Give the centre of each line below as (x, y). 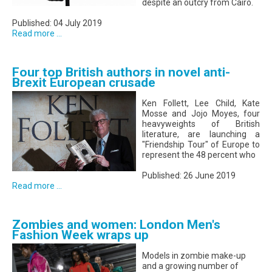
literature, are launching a (201, 134)
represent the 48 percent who (199, 155)
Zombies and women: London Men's (116, 225)
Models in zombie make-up (194, 256)
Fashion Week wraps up (80, 235)
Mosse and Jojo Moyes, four (201, 114)
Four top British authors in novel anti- (121, 73)
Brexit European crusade (84, 83)
